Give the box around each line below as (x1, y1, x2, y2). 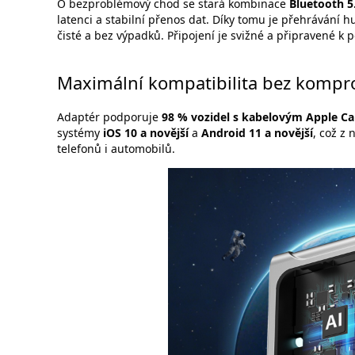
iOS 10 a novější (103, 124, 189, 140)
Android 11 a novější (201, 124, 313, 140)
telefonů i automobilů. (57, 140, 175, 156)
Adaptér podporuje (57, 109, 162, 124)
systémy (57, 124, 103, 140)
